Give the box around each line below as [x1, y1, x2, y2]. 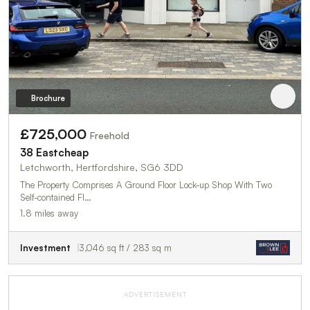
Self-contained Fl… [20, 191, 91, 203]
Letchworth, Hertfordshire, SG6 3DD [20, 161, 183, 173]
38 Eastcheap [20, 145, 89, 159]
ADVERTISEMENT [123, 289, 187, 298]
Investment [20, 241, 71, 253]
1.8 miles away [20, 207, 78, 219]
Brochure [30, 93, 65, 103]
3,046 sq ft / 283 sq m [80, 241, 172, 253]
